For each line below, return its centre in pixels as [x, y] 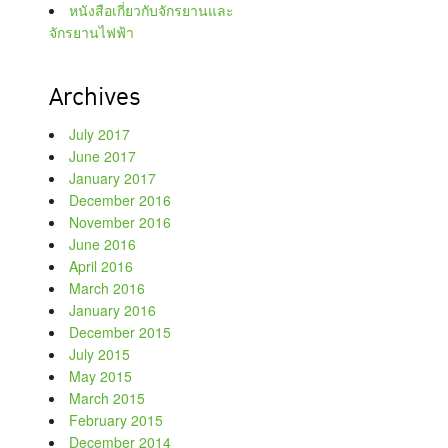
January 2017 [113, 178]
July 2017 [100, 134]
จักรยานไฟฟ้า [92, 32]
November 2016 [120, 222]
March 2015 [107, 398]
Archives [95, 97]
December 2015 [120, 332]
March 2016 [107, 288]
